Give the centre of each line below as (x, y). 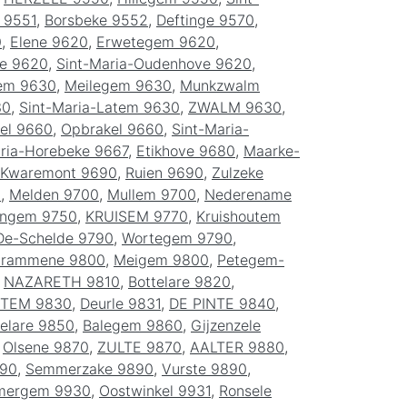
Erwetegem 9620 (156, 41)
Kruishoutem (238, 216)
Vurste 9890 (204, 368)
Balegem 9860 (133, 325)
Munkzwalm (220, 85)
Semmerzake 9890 (89, 368)
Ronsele (245, 390)
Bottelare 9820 (179, 281)
